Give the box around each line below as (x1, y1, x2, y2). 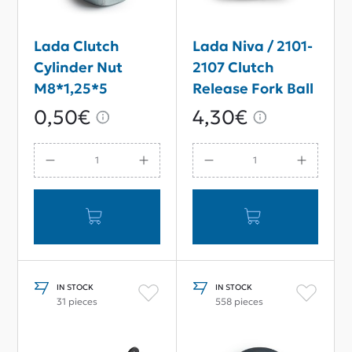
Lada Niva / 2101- (192, 36, 313, 55)
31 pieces (57, 295, 97, 307)
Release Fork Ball (192, 79, 313, 97)
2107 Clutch (192, 57, 274, 76)
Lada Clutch (34, 36, 119, 55)
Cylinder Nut (34, 57, 123, 76)
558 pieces (214, 295, 263, 307)
